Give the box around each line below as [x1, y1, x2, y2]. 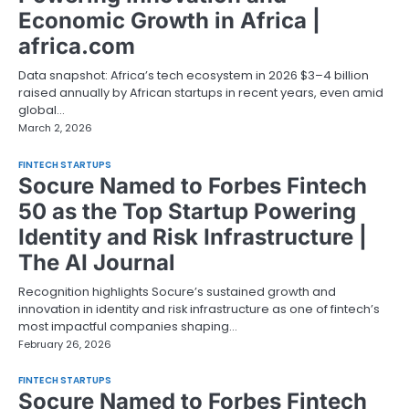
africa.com [18, 33, 135, 60]
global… [18, 101, 65, 120]
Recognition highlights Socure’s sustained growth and [18, 282, 336, 300]
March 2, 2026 [18, 121, 92, 136]
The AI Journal [18, 248, 175, 276]
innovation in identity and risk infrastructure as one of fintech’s [18, 299, 380, 318]
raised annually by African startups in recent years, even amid [18, 84, 383, 102]
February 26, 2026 [18, 336, 111, 351]
